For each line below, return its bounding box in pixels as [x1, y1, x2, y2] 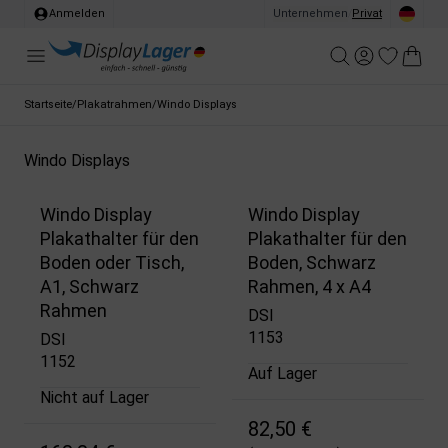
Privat [352, 7, 382, 20]
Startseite [24, 98, 72, 111]
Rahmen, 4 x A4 [248, 276, 371, 298]
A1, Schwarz [40, 276, 139, 298]
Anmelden [49, 7, 105, 20]
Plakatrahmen [77, 98, 152, 111]
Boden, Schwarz [248, 252, 376, 274]
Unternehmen [273, 7, 348, 20]
